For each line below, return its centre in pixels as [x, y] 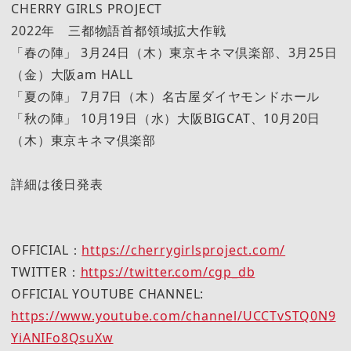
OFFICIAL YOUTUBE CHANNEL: [108, 294]
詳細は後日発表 [57, 184]
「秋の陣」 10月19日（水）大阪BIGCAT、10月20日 [166, 118]
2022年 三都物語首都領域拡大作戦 [119, 30]
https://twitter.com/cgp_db [168, 272]
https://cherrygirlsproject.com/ [184, 250]
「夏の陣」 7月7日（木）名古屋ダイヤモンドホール [166, 96]
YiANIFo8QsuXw [62, 338]
